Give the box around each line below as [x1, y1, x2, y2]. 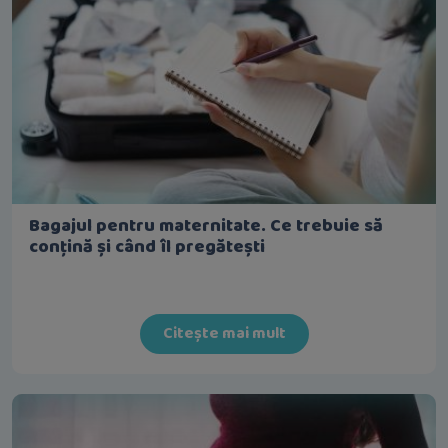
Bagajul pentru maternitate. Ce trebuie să [29, 212, 383, 240]
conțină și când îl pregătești [29, 233, 265, 261]
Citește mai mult [162, 321, 286, 346]
